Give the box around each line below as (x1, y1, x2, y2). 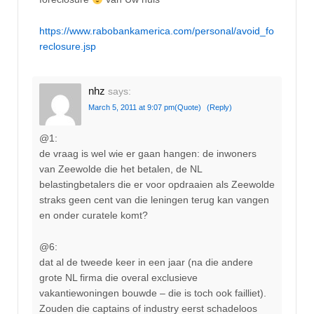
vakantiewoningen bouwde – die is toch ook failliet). (39, 287, 266, 299)
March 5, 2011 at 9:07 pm (88, 102, 175, 111)
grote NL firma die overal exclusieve (39, 271, 198, 283)
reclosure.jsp (39, 40, 96, 52)
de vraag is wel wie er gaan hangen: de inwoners (39, 148, 257, 160)
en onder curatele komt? (39, 210, 148, 221)
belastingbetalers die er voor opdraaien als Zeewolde (39, 179, 275, 191)
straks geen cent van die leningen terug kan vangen (39, 194, 269, 206)
